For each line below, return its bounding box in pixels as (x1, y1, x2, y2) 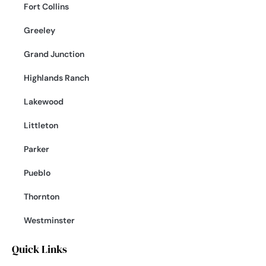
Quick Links (12, 241, 67, 256)
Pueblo (24, 167, 50, 178)
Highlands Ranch (24, 72, 89, 83)
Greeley (24, 24, 55, 36)
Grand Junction (24, 48, 84, 59)
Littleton (24, 119, 58, 131)
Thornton (24, 191, 59, 202)
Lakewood (24, 96, 64, 107)
